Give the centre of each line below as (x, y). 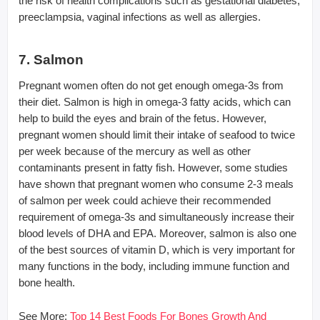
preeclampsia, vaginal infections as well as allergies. (140, 16)
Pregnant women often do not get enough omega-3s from (151, 85)
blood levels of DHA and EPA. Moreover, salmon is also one (157, 233)
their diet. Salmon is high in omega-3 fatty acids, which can (155, 101)
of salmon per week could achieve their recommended (145, 200)
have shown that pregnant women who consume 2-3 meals (156, 184)
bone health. (47, 282)
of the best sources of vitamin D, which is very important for (157, 249)
